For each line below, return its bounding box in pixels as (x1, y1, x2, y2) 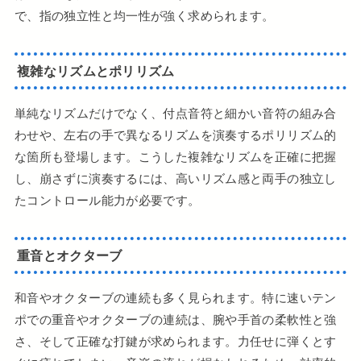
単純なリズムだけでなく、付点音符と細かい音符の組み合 (14, 105, 337, 122)
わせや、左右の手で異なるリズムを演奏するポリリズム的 (14, 127, 337, 144)
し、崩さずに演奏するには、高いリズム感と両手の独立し (14, 170, 337, 188)
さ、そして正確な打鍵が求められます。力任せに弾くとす (14, 333, 337, 351)
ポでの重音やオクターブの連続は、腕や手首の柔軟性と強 (14, 311, 337, 329)
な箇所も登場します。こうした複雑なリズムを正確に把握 (14, 148, 337, 166)
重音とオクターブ (17, 246, 122, 264)
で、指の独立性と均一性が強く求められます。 (14, 7, 275, 25)
